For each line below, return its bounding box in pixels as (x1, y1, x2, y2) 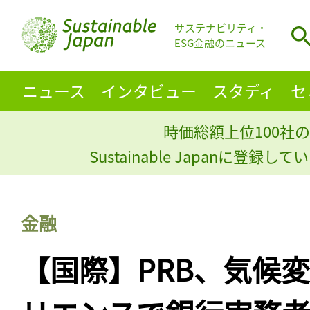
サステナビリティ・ (174, 20, 267, 35)
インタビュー (100, 78, 197, 102)
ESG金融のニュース (174, 35, 266, 51)
